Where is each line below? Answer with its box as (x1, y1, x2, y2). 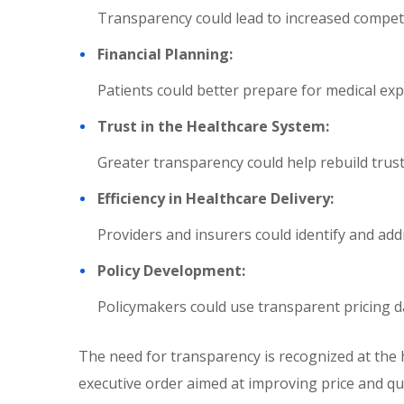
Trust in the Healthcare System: (97, 116, 329, 136)
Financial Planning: (97, 44, 233, 64)
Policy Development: (97, 261, 245, 280)
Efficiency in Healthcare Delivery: (97, 188, 334, 208)
